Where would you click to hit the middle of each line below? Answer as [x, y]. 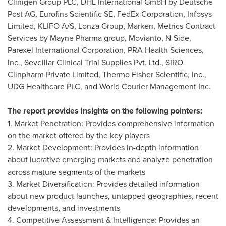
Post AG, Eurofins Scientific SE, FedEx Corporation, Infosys [110, 14]
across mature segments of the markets [76, 172]
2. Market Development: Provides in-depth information [103, 147]
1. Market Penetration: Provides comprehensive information [111, 123]
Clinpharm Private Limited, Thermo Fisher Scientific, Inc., [107, 74]
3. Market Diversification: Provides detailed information [104, 184]
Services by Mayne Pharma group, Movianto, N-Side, [99, 38]
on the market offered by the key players [79, 135]
